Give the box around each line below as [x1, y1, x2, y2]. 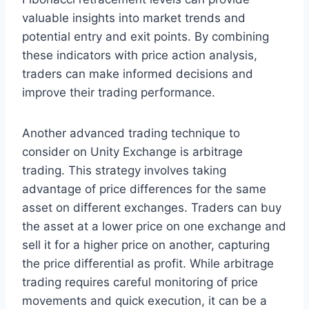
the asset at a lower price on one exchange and [22, 219, 286, 234]
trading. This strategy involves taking [22, 163, 226, 178]
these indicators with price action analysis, [22, 48, 257, 63]
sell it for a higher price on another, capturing [22, 238, 270, 252]
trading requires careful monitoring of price [22, 275, 258, 290]
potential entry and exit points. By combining [22, 30, 269, 44]
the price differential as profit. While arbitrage [22, 257, 274, 271]
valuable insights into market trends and [22, 11, 246, 26]
